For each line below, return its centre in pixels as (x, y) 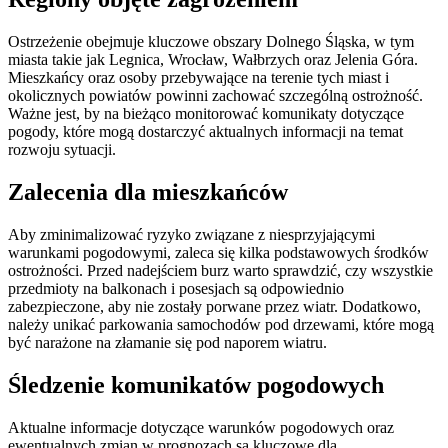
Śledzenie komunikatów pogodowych (196, 384)
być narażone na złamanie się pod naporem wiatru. (167, 342)
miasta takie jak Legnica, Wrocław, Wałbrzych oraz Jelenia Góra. (213, 60)
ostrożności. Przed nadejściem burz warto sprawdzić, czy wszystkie (220, 270)
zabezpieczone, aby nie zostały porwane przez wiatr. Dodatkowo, (214, 306)
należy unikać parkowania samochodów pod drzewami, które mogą (221, 324)
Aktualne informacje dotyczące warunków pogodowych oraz (201, 427)
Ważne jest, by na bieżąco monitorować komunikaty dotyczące (206, 114)
